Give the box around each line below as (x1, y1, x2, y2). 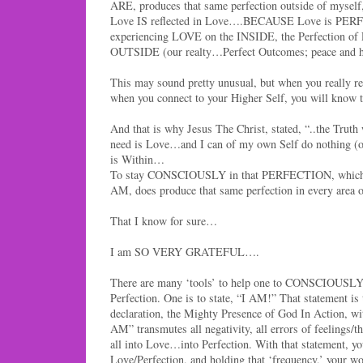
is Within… (110, 152, 164, 168)
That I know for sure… (110, 213, 217, 229)
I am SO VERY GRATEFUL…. (110, 244, 259, 260)
